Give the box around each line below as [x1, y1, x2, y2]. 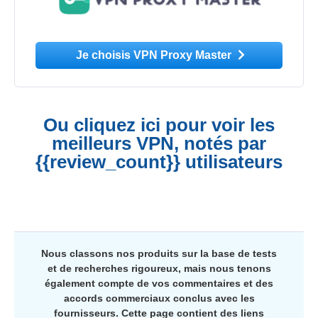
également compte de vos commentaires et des [45, 278, 273, 290]
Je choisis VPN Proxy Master [75, 49, 234, 62]
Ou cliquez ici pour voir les [43, 114, 275, 136]
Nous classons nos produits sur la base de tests [41, 248, 277, 260]
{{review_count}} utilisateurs [35, 151, 283, 173]
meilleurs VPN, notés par [52, 133, 266, 155]
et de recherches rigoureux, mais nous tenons [47, 263, 271, 275]
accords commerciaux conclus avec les [63, 292, 255, 305]
